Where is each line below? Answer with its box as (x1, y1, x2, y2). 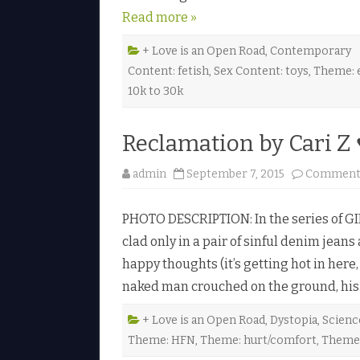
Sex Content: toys (214, 63, 309, 78)
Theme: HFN (128, 333, 195, 347)
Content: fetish (128, 63, 209, 78)
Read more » (122, 9, 197, 25)
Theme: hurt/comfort (200, 333, 317, 347)
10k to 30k (128, 84, 183, 98)
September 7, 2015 (186, 166, 284, 181)
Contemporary (270, 43, 351, 58)
